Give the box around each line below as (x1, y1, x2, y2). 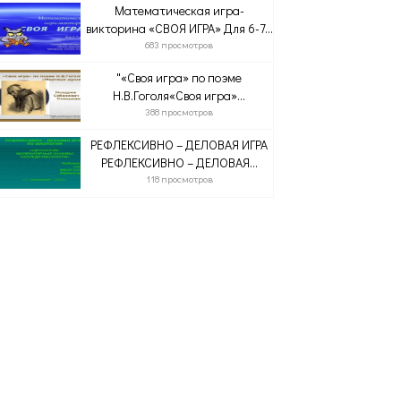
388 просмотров (145, 105, 214, 118)
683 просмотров (145, 38, 214, 51)
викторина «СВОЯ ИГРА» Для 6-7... (85, 20, 273, 37)
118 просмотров (145, 172, 213, 185)
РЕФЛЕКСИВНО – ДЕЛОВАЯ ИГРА (90, 136, 269, 153)
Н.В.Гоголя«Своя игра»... (113, 87, 246, 104)
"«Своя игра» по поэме (116, 69, 243, 86)
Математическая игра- (114, 2, 244, 19)
